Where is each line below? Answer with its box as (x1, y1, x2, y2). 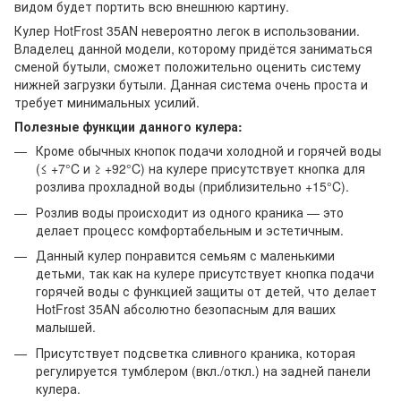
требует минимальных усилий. (14, 93, 200, 112)
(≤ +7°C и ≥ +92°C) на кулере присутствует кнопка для (36, 159, 365, 178)
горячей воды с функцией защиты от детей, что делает (36, 282, 377, 301)
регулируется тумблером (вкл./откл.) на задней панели (36, 361, 371, 380)
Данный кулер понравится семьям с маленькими (36, 246, 335, 265)
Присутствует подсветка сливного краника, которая (36, 343, 355, 362)
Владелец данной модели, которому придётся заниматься (14, 39, 372, 58)
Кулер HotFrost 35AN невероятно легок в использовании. (14, 21, 360, 40)
